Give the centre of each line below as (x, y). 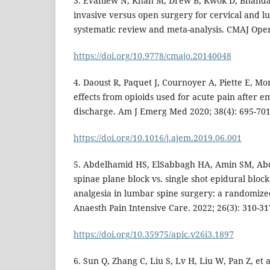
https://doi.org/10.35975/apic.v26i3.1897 (154, 234)
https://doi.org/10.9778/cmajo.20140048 (152, 56)
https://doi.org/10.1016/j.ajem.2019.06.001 (158, 138)
